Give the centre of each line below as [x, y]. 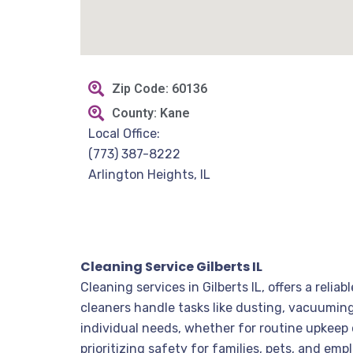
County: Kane [151, 113]
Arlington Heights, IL [149, 175]
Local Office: [124, 134]
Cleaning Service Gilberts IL [171, 267]
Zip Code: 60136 [160, 89]
